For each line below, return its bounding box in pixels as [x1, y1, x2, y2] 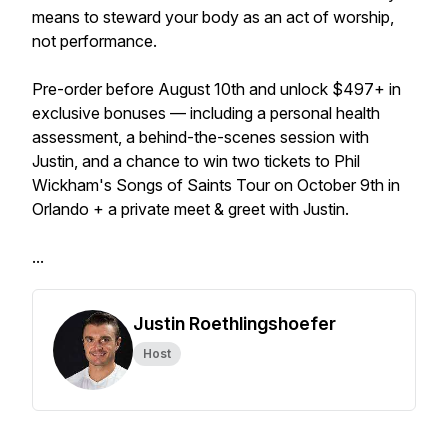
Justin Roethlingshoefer [133, 313, 336, 334]
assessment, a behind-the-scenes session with [32, 127, 369, 147]
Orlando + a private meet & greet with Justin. [32, 199, 349, 219]
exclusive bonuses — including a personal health [32, 103, 380, 123]
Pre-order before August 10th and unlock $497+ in [32, 79, 401, 99]
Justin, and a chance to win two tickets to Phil [32, 151, 360, 171]
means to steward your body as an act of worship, [32, 7, 394, 27]
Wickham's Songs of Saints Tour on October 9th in [32, 175, 400, 195]
